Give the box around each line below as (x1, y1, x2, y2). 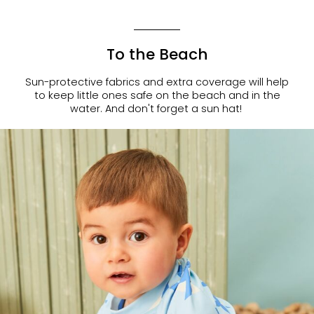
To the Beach (106, 43, 208, 65)
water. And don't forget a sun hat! (69, 102, 245, 116)
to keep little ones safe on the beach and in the (34, 88, 280, 103)
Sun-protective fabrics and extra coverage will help (25, 75, 289, 90)
